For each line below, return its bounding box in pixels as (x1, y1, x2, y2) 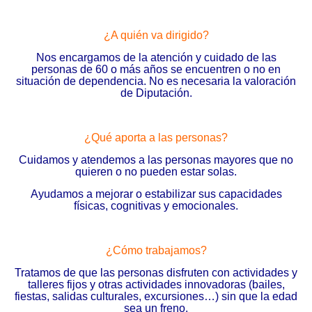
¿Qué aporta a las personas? (84, 132, 228, 143)
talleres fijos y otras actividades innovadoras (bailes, (27, 279, 285, 290)
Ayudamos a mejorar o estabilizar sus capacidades (30, 188, 282, 200)
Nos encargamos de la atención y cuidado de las (36, 52, 276, 63)
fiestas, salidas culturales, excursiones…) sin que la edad (15, 290, 297, 302)
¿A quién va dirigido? (103, 29, 209, 41)
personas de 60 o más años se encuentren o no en (31, 63, 281, 75)
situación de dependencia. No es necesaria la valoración (16, 75, 296, 87)
